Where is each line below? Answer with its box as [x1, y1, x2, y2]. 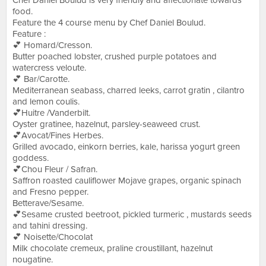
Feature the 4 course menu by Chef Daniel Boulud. [12, 17, 205, 28]
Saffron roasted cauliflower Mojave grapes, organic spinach [12, 175, 241, 186]
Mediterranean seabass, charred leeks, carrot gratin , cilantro [12, 85, 245, 96]
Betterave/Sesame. [12, 198, 84, 208]
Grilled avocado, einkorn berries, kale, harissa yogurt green [12, 141, 240, 152]
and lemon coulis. [12, 96, 80, 107]
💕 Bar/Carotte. [12, 74, 69, 84]
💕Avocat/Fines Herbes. [12, 130, 103, 141]
